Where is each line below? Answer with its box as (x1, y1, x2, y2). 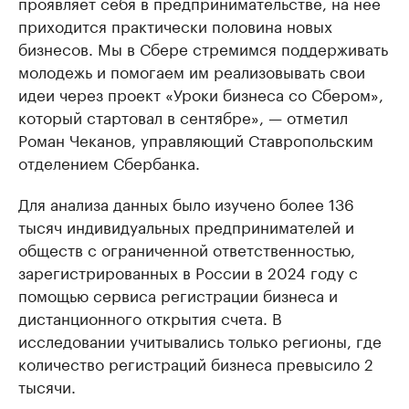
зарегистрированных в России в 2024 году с (18, 259, 358, 283)
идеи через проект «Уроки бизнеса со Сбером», (18, 81, 383, 105)
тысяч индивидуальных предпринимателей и (18, 214, 354, 237)
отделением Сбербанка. (18, 150, 200, 173)
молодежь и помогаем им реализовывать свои (18, 58, 365, 82)
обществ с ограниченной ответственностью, (18, 236, 355, 260)
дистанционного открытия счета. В (18, 305, 282, 329)
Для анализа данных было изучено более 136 (18, 191, 354, 215)
